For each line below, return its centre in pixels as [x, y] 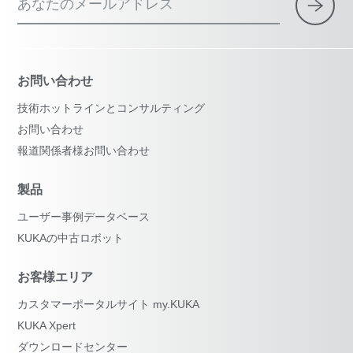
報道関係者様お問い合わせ [84, 150]
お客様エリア [56, 277]
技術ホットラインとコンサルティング [111, 108]
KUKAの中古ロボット [71, 238]
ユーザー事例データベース [84, 216]
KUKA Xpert [47, 325]
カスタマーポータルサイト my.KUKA [109, 304]
